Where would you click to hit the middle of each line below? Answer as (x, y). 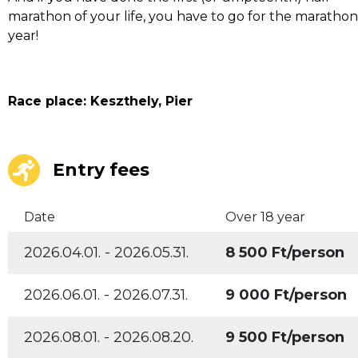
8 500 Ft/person (285, 252)
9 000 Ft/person (286, 294)
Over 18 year (265, 217)
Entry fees (101, 169)
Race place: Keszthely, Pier (100, 101)
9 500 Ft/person (285, 337)
